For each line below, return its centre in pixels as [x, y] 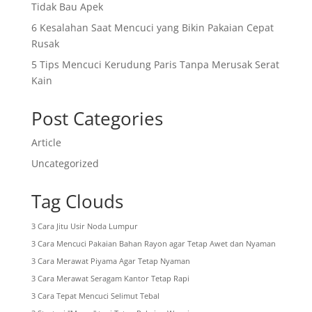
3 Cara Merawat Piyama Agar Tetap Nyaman [110, 261]
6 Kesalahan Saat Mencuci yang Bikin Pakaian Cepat [152, 27]
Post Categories [97, 118]
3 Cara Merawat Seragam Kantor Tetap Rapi [110, 278]
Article [46, 142]
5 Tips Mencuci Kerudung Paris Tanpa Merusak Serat [155, 64]
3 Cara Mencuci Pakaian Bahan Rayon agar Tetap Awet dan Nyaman [153, 243]
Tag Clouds [77, 201]
